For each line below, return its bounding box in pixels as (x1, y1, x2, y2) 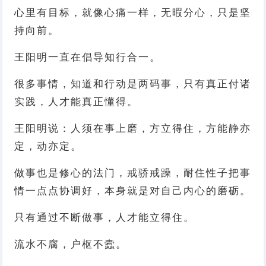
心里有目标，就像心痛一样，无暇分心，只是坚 (14, 7, 252, 18)
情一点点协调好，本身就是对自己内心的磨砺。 (14, 185, 252, 197)
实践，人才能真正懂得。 (14, 96, 139, 107)
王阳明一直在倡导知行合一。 (14, 51, 161, 63)
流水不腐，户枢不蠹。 (14, 238, 128, 250)
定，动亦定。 (14, 140, 83, 152)
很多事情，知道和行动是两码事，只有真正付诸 (14, 78, 252, 90)
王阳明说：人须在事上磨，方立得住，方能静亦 (14, 122, 252, 134)
